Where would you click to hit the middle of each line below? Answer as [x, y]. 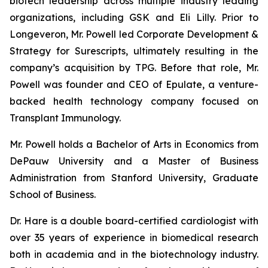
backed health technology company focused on [134, 101]
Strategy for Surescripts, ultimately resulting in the [134, 51]
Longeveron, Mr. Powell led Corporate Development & [134, 34]
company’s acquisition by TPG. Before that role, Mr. [134, 68]
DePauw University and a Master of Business [134, 161]
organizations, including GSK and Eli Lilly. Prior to [134, 17]
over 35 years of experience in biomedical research [134, 237]
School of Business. [53, 194]
